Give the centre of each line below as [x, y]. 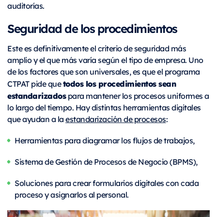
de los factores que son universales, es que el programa [104, 72]
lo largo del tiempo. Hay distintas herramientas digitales [104, 108]
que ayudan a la [36, 119]
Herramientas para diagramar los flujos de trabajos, [105, 140]
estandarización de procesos [116, 119]
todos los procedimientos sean [119, 84]
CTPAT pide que [35, 84]
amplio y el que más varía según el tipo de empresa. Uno [105, 60]
